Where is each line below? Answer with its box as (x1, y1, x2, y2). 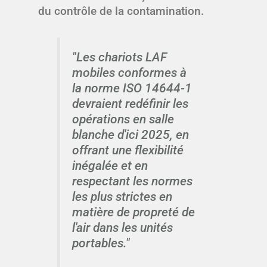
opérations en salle (72, 111, 174, 127)
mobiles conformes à (72, 65, 187, 80)
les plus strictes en (72, 189, 172, 204)
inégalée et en (72, 158, 148, 173)
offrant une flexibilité (72, 142, 184, 158)
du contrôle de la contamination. (38, 4, 204, 18)
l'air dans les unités (72, 220, 173, 235)
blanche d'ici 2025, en (72, 127, 189, 142)
